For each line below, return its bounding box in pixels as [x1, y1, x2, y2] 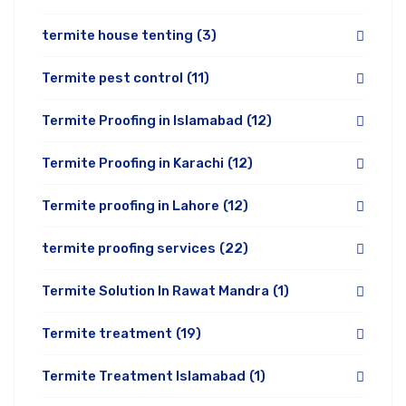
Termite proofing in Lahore [42, 198, 219, 215]
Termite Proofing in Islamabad [42, 112, 243, 130]
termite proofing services [42, 240, 216, 257]
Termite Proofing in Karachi [42, 155, 224, 172]
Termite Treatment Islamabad [42, 368, 246, 385]
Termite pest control [42, 70, 183, 87]
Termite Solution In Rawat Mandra [42, 283, 269, 300]
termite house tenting [42, 27, 193, 44]
